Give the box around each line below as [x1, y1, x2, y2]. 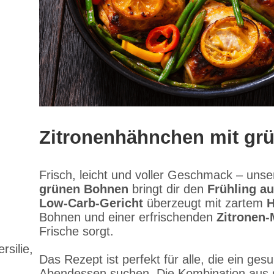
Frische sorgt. [39, 224, 114, 238]
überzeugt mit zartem [143, 196, 267, 210]
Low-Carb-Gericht [39, 196, 143, 210]
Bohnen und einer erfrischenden [39, 210, 217, 224]
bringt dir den [128, 182, 207, 196]
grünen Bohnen [39, 182, 128, 196]
